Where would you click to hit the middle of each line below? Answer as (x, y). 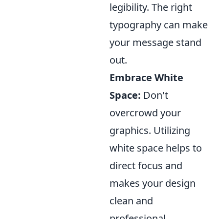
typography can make (159, 24)
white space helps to (156, 148)
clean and (131, 200)
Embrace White (146, 77)
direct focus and (146, 165)
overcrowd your (145, 112)
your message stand (155, 42)
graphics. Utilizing (150, 130)
